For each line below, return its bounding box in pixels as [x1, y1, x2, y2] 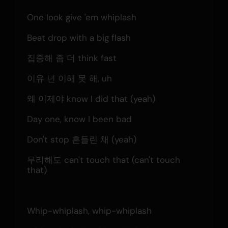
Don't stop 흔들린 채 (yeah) [26, 133, 136, 145]
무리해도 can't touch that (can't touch [26, 154, 180, 165]
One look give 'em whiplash [26, 11, 136, 23]
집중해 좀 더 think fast [26, 52, 117, 64]
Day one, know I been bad [26, 113, 132, 125]
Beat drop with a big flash [26, 32, 131, 43]
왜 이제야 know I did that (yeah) [26, 93, 155, 104]
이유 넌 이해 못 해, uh [26, 72, 112, 84]
